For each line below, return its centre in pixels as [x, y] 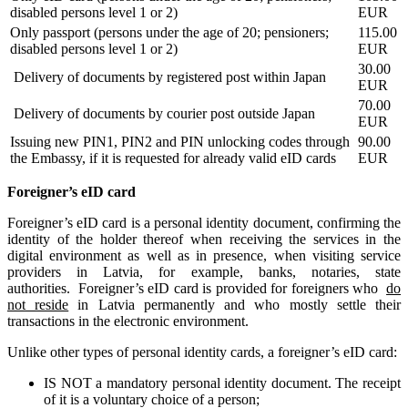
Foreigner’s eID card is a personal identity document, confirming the [204, 222]
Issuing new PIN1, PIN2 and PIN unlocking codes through [180, 141]
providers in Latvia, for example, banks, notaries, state [204, 271]
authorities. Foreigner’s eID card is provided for [148, 288]
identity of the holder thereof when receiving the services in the [204, 239]
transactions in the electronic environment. [128, 321]
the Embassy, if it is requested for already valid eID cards [173, 158]
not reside [38, 304]
